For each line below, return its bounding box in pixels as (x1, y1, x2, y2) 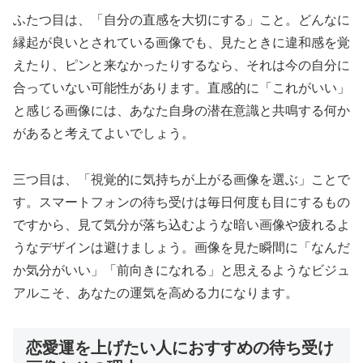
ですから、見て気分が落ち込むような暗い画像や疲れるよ (13, 217, 350, 232)
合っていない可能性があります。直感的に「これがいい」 (13, 81, 350, 96)
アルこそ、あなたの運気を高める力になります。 (13, 285, 298, 300)
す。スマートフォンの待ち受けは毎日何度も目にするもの (13, 194, 350, 209)
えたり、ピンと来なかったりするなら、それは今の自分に (13, 58, 350, 73)
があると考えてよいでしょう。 (13, 126, 194, 141)
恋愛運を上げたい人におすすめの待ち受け (26, 338, 334, 357)
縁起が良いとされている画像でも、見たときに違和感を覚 (13, 36, 350, 50)
